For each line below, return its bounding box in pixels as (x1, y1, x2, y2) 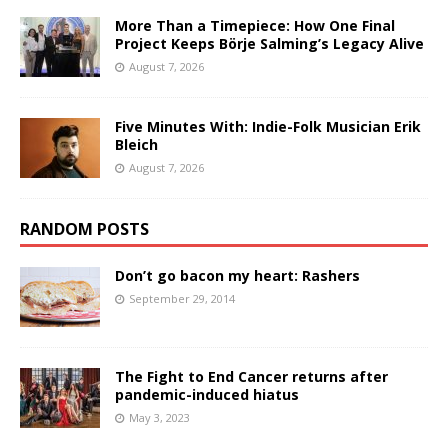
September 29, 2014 (129, 290, 235, 306)
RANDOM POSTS (20, 217, 149, 240)
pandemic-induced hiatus (115, 384, 299, 404)
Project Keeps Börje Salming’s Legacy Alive (115, 33, 424, 53)
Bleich (115, 134, 158, 154)
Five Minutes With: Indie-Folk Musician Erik (115, 116, 421, 136)
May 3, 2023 (129, 409, 190, 425)
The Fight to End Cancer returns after (115, 366, 388, 386)
